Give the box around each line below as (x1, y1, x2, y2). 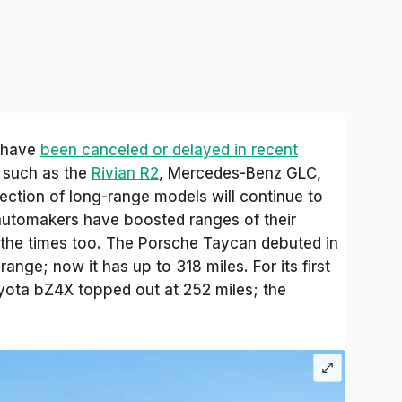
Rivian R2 (92, 164, 159, 183)
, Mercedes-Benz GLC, (159, 164, 321, 183)
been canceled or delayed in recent (40, 141, 298, 160)
